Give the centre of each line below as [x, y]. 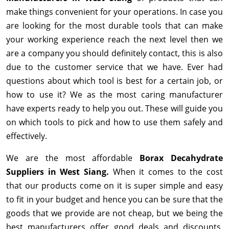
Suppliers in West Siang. [60, 172]
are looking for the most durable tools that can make [114, 26]
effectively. [27, 136]
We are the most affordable [73, 158]
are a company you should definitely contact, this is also [114, 53]
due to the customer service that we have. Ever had [114, 67]
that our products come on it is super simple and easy [114, 186]
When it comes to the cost [168, 172]
